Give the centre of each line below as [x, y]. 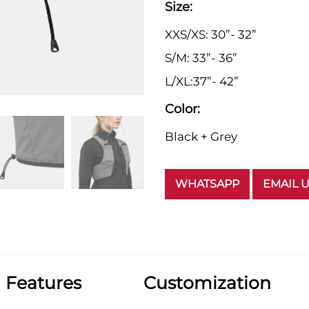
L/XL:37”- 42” [202, 82]
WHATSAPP [207, 184]
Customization [207, 283]
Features [43, 283]
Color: [182, 109]
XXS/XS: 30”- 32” [211, 35]
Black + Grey [201, 137]
